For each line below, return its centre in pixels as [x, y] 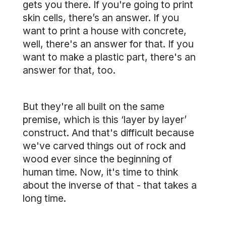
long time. [44, 198]
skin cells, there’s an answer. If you [101, 18]
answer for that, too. [69, 70]
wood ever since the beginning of [97, 159]
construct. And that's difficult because [108, 133]
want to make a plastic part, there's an [109, 57]
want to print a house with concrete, [105, 31]
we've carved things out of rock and [104, 146]
